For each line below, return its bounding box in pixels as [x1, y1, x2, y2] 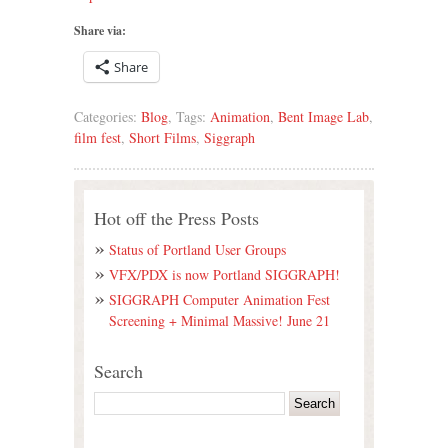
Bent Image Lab [278, 106, 369, 126]
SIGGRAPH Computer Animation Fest [109, 290, 330, 310]
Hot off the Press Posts [94, 206, 259, 230]
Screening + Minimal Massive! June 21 [109, 311, 330, 331]
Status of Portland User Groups [109, 240, 286, 260]
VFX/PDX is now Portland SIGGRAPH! [109, 265, 340, 285]
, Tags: [168, 106, 210, 126]
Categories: [74, 106, 141, 126]
